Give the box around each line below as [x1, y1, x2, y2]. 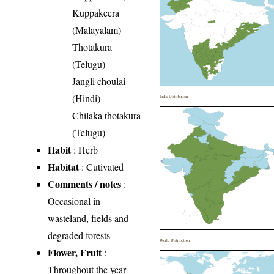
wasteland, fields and [48, 211, 129, 224]
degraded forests [48, 228, 111, 242]
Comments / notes [48, 176, 122, 191]
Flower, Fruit [48, 245, 102, 259]
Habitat [48, 159, 80, 174]
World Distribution [160, 237, 190, 243]
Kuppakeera [72, 6, 120, 19]
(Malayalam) [72, 23, 122, 36]
